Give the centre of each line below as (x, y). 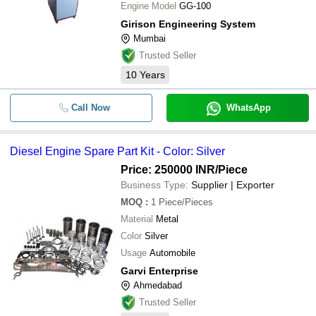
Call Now (90, 108)
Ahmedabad (158, 285)
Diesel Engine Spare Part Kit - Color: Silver (117, 151)
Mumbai (150, 38)
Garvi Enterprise (159, 271)
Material (137, 219)
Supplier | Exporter (233, 185)
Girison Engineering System (188, 24)
